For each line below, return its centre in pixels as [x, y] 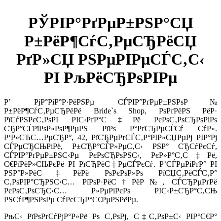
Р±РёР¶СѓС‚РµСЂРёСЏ [110, 41]
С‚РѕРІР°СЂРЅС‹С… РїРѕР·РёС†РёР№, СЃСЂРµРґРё [110, 182]
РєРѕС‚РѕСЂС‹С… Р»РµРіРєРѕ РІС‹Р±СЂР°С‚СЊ [110, 190]
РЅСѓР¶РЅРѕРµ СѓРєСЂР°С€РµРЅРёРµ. [71, 199]
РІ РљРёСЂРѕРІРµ [110, 78]
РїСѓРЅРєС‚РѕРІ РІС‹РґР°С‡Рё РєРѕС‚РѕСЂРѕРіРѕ [110, 119]
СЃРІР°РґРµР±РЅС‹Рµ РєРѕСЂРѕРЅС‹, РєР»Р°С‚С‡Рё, [110, 155]
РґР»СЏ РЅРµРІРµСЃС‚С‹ [110, 59]
